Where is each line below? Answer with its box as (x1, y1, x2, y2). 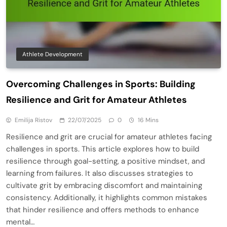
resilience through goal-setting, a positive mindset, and (6, 156, 205, 166)
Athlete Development (22, 50, 83, 58)
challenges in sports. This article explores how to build (6, 143, 199, 154)
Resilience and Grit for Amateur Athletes (6, 93, 187, 106)
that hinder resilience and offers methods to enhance (6, 204, 199, 215)
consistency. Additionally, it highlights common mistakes (6, 192, 207, 203)
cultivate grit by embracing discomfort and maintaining (6, 180, 202, 191)
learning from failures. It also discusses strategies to (6, 168, 193, 178)
